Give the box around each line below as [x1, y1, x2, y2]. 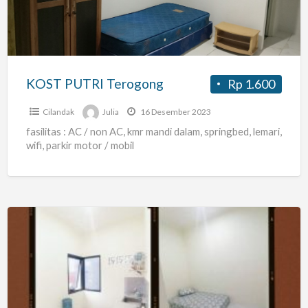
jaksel [6, 269, 37, 285]
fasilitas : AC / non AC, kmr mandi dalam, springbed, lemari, [25, 124, 282, 137]
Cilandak [42, 106, 74, 117]
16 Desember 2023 [138, 106, 211, 117]
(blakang [6, 288, 52, 304]
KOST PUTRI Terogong [25, 75, 164, 91]
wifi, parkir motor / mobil [25, 138, 134, 151]
